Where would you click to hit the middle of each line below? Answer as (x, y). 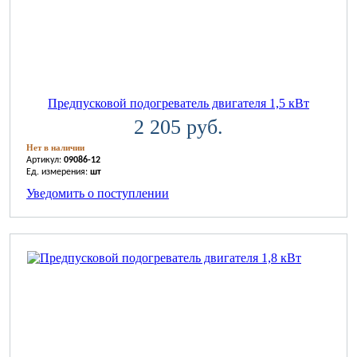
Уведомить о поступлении (98, 194)
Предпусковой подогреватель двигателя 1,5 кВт (178, 104)
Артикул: (45, 161)
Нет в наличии (55, 148)
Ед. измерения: (58, 173)
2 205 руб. (178, 127)
